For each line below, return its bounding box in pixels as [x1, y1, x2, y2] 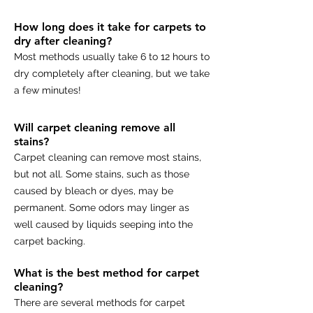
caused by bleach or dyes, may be [14, 185, 173, 196]
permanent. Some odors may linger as [14, 202, 189, 213]
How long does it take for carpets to [14, 20, 206, 34]
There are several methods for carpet [14, 297, 185, 308]
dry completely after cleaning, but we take [14, 68, 210, 79]
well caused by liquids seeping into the [14, 219, 193, 230]
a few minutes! [14, 85, 81, 96]
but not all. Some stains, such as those [14, 168, 189, 180]
